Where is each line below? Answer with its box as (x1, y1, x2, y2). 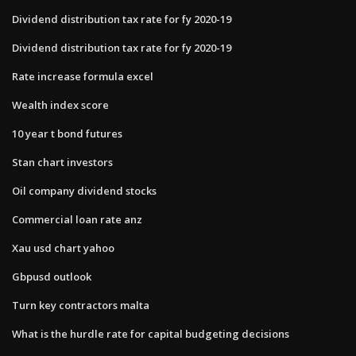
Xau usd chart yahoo (12, 240, 114, 255)
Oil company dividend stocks (12, 183, 157, 198)
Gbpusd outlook (12, 269, 91, 284)
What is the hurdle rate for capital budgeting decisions (12, 326, 289, 341)
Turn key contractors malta (12, 297, 149, 312)
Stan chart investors (12, 154, 113, 169)
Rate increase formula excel (12, 68, 153, 83)
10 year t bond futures (12, 126, 122, 141)
